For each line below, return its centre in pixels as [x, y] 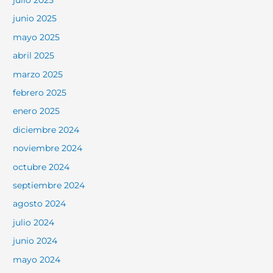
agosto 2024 [40, 204]
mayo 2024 [37, 259]
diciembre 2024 [46, 129]
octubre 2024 [41, 167]
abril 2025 [34, 56]
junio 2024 [35, 241]
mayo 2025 [37, 37]
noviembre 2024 [48, 148]
